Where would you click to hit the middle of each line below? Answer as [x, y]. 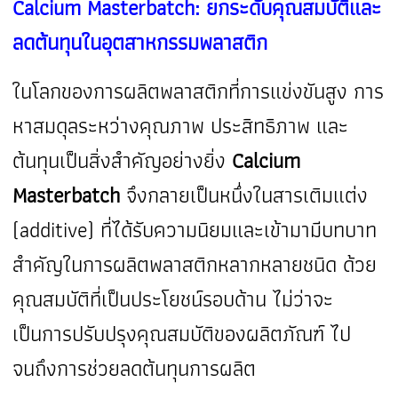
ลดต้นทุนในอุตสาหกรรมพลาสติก [140, 42]
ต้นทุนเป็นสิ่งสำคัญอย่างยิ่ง [123, 161]
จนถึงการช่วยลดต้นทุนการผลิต [135, 369]
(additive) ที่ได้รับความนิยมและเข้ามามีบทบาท [195, 230]
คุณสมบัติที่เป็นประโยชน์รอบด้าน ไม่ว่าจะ [173, 299]
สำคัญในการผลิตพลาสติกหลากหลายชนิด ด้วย [195, 265]
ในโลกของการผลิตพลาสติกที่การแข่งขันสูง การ [199, 92]
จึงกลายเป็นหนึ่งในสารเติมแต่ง [244, 195]
